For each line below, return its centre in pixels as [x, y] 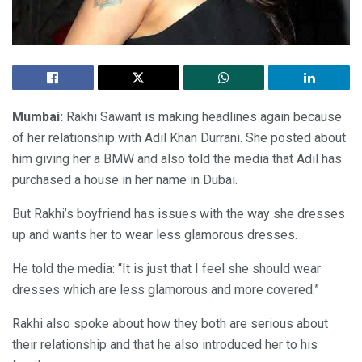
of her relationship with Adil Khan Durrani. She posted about [179, 138]
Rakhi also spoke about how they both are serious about [170, 324]
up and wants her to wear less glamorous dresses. [155, 235]
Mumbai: [39, 117]
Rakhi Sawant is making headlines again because [204, 117]
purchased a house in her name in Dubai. [125, 180]
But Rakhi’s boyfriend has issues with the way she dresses [179, 214]
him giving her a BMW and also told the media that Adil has [177, 159]
